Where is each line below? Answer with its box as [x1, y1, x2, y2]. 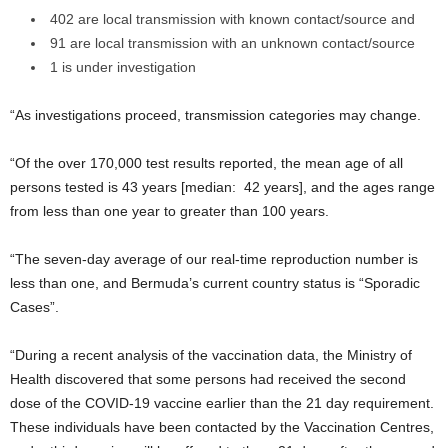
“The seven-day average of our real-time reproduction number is [10, 251, 418, 267]
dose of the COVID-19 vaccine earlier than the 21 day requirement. [10, 395, 434, 411]
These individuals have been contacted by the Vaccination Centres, [10, 419, 434, 435]
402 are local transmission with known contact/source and [50, 11, 415, 27]
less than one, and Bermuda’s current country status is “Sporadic [10, 275, 420, 291]
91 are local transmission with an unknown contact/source [50, 35, 415, 51]
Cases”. [10, 299, 59, 315]
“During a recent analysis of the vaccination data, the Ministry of [10, 347, 412, 363]
